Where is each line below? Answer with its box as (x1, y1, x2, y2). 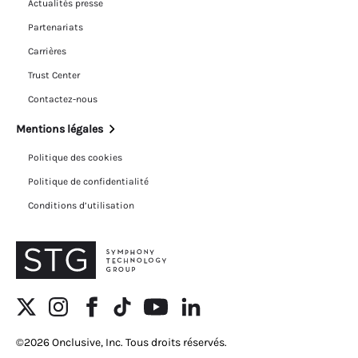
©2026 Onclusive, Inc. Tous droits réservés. (16, 336, 227, 350)
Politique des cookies (28, 152, 122, 164)
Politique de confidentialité (28, 176, 149, 188)
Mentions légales (16, 122, 103, 137)
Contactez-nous (28, 93, 97, 105)
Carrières (28, 46, 66, 58)
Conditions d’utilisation (28, 200, 134, 212)
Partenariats (28, 22, 83, 34)
